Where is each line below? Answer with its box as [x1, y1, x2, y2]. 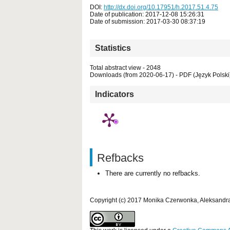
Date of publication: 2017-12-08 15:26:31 [90, 10, 204, 18]
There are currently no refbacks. [105, 169, 200, 177]
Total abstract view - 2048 [90, 64, 161, 71]
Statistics [95, 43, 131, 52]
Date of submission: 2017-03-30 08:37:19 [90, 17, 205, 25]
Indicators [95, 89, 134, 99]
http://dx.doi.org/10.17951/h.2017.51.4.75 [104, 3, 218, 11]
